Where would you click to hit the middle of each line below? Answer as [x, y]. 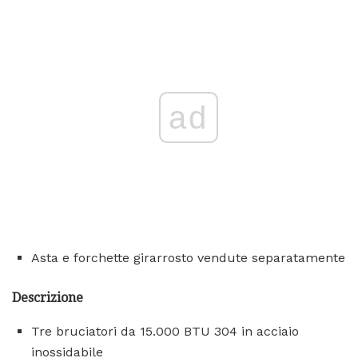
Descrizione [48, 297]
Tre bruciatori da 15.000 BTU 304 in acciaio [165, 331]
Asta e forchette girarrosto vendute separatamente [188, 257]
